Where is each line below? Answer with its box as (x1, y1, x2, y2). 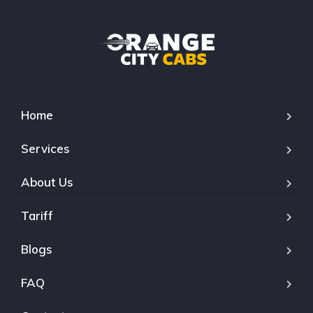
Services (21, 140, 70, 156)
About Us (21, 174, 73, 189)
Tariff (21, 208, 53, 223)
